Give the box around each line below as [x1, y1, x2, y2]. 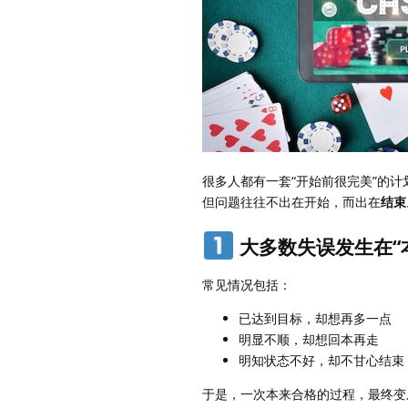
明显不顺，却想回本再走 [239, 331, 379, 349]
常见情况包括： [202, 276, 291, 294]
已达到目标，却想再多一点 [239, 310, 392, 328]
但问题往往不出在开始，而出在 [202, 192, 381, 210]
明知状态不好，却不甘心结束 [239, 352, 404, 370]
